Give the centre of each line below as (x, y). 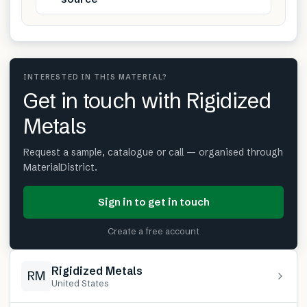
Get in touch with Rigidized (147, 100)
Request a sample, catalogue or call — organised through (153, 152)
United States (80, 283)
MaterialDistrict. (60, 167)
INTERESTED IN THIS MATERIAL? (96, 77)
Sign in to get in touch (153, 201)
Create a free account (153, 231)
